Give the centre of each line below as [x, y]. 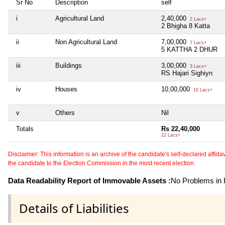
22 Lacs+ [171, 135]
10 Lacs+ [202, 90]
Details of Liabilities [74, 208]
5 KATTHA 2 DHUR [189, 50]
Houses [66, 89]
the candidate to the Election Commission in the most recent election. [102, 163]
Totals [25, 129]
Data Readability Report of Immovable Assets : [89, 181]
